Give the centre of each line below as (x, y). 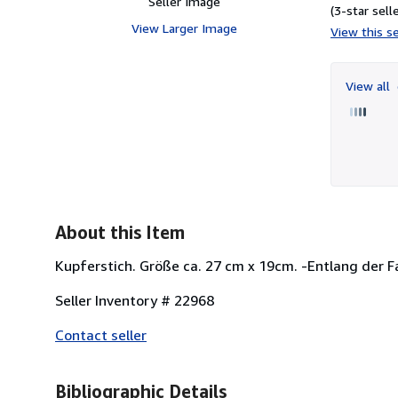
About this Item (120, 232)
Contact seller (101, 334)
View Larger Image (184, 28)
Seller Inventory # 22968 (135, 300)
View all (370, 85)
